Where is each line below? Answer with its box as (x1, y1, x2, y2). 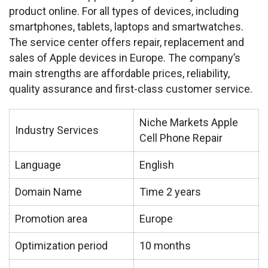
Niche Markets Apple (139, 115, 238, 129)
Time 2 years (139, 185, 201, 198)
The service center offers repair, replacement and (9, 35, 244, 48)
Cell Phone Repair (139, 131, 223, 144)
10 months (139, 239, 191, 252)
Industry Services (15, 123, 99, 136)
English (139, 158, 174, 171)
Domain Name (15, 185, 82, 198)
